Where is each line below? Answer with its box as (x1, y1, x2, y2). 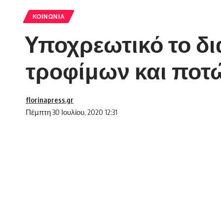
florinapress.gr (26, 95, 74, 105)
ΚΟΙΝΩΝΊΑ (32, 13, 65, 21)
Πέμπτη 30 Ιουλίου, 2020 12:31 (26, 108, 117, 117)
